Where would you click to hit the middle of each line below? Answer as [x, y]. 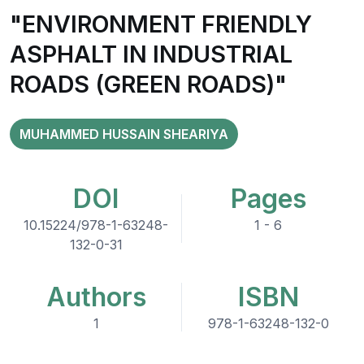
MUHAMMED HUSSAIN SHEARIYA [124, 134]
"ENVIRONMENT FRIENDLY [161, 24]
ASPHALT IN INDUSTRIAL [151, 54]
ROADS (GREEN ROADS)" [148, 84]
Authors [96, 297]
